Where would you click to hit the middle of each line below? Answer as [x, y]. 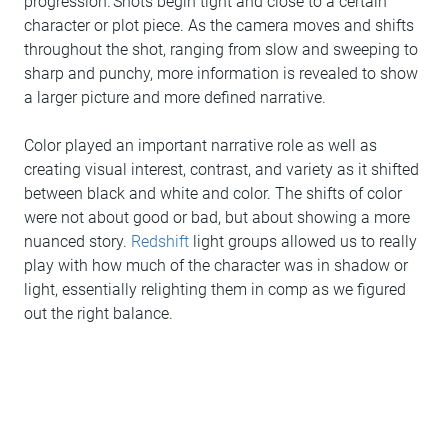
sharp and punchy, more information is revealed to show [221, 74]
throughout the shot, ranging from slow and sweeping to [221, 50]
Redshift [160, 242]
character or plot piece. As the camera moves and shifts [219, 26]
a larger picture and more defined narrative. [176, 98]
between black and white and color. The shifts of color [213, 194]
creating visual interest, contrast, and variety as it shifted [221, 170]
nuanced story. [77, 242]
